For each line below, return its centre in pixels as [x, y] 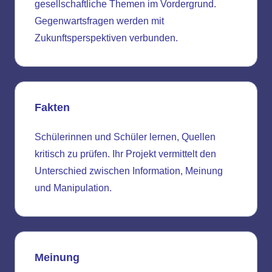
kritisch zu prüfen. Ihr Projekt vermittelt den [125, 154]
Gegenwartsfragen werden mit [99, 21]
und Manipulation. [73, 188]
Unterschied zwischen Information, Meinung [129, 171]
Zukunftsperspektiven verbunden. [106, 38]
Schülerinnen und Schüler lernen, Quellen [125, 137]
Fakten [52, 108]
